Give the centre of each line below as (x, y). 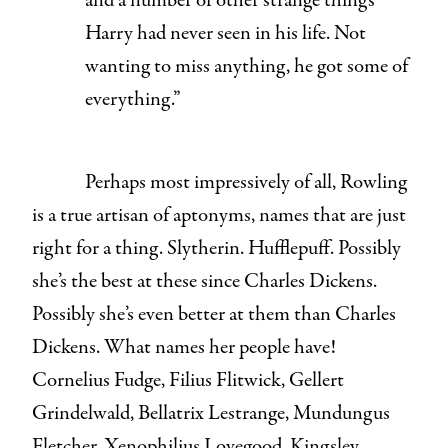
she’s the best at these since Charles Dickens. (204, 281)
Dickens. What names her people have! (184, 347)
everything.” (132, 99)
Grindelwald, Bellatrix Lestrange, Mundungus (211, 413)
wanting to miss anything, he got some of (246, 66)
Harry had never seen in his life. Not (225, 33)
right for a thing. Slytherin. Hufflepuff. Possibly (216, 248)
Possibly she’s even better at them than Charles (214, 314)
